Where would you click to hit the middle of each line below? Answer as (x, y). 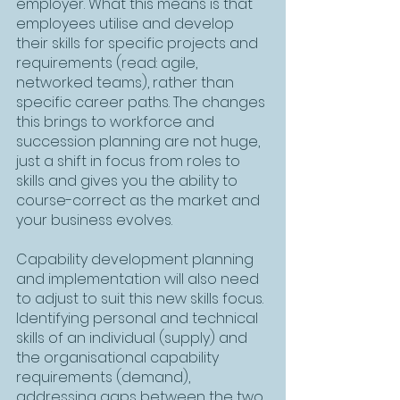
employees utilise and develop (127, 24)
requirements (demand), (105, 377)
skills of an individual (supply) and (133, 338)
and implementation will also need (139, 279)
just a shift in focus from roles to (130, 161)
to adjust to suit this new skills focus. (142, 299)
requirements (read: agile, (108, 63)
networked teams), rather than (127, 83)
